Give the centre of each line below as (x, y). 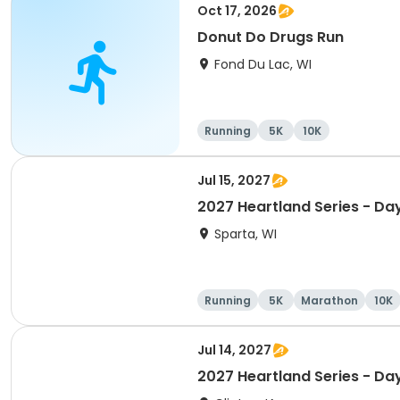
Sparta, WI (246, 234)
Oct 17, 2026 (237, 11)
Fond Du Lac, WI (263, 64)
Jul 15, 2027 (234, 180)
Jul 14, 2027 (234, 350)
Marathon (329, 300)
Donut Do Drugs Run (271, 37)
